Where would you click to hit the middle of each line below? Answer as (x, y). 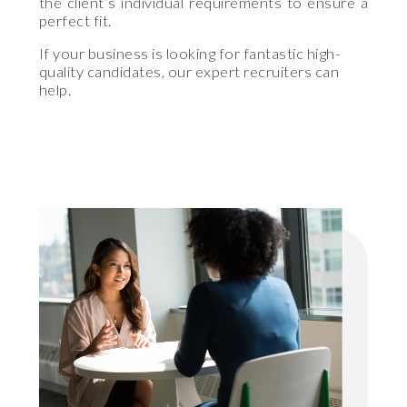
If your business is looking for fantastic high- (189, 54)
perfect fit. (75, 20)
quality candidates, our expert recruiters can (189, 72)
